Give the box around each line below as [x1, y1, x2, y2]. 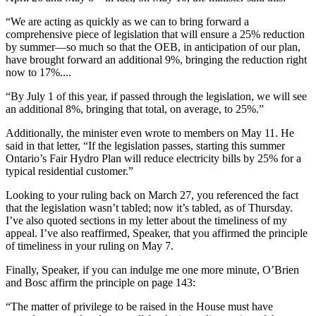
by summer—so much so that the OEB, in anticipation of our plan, [6, 41, 300, 54]
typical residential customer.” [6, 165, 133, 178]
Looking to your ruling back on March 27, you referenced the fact [6, 189, 298, 202]
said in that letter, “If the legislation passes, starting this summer [6, 140, 285, 152]
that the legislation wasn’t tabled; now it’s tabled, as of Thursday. [6, 202, 293, 214]
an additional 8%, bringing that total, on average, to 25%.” [6, 103, 264, 116]
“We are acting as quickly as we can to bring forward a [6, 16, 249, 28]
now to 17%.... [6, 66, 71, 79]
